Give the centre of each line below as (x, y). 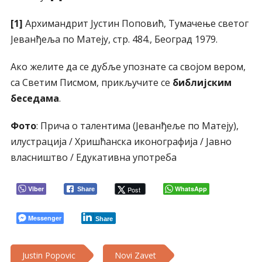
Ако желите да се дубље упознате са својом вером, (128, 67)
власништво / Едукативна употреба (93, 158)
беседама (35, 99)
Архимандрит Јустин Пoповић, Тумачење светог (135, 24)
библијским (202, 83)
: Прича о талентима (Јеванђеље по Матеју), (137, 126)
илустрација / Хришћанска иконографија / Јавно (121, 142)
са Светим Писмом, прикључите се (91, 83)
